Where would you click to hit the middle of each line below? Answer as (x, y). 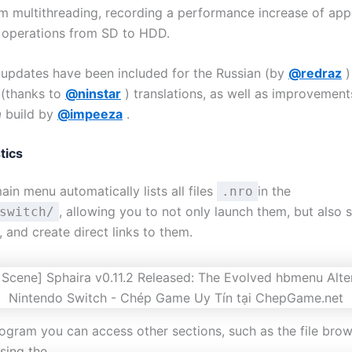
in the (274, 191)
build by (29, 114)
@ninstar (93, 94)
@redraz (315, 73)
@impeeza (90, 114)
